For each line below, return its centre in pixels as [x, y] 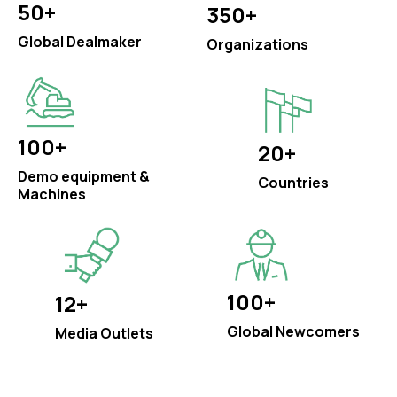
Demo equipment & [84, 176]
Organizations [257, 44]
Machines [52, 194]
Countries [293, 183]
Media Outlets [104, 333]
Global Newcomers [293, 331]
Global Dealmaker [80, 42]
